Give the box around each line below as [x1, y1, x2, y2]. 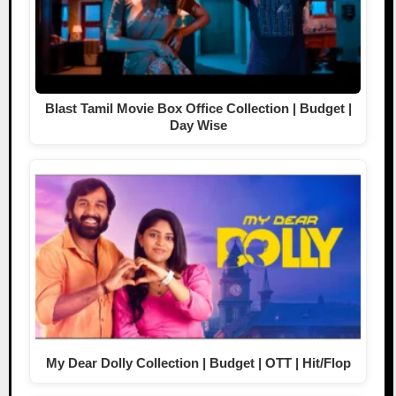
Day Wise [169, 117, 227, 133]
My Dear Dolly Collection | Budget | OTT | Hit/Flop [45, 354, 351, 370]
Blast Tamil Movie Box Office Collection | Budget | [44, 100, 352, 116]
